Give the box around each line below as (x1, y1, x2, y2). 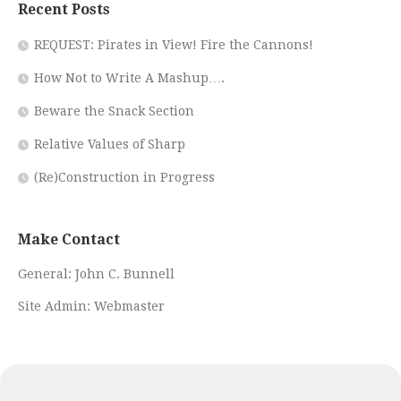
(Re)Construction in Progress (34, 169, 215, 184)
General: (18, 266, 75, 281)
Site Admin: (18, 298, 94, 313)
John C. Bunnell (75, 266, 175, 281)
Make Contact (18, 230, 120, 248)
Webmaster (94, 298, 165, 313)
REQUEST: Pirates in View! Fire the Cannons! (34, 37, 313, 52)
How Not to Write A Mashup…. (34, 70, 225, 85)
